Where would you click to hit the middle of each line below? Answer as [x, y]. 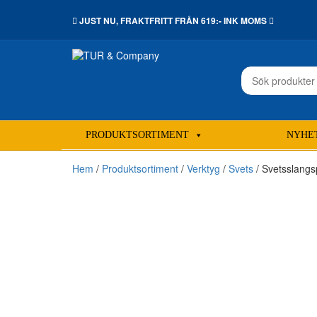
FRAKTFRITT [146, 21]
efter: [252, 87]
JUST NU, [99, 21]
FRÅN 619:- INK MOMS [221, 21]
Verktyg [203, 169]
